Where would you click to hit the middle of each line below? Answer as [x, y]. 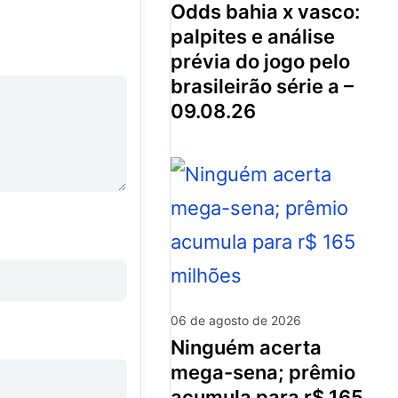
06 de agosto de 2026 [236, 320]
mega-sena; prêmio [263, 372]
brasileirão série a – [262, 86]
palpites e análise [253, 36]
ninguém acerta [178, 347]
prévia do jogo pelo [260, 61]
